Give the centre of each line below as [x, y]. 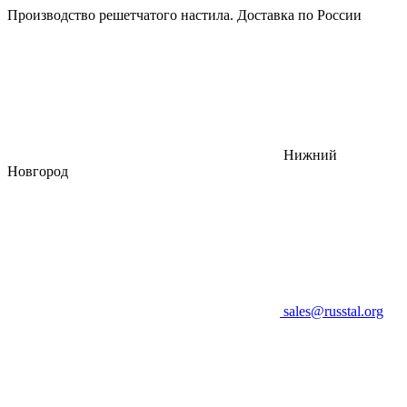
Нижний [310, 155]
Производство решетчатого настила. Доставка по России [184, 15]
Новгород [38, 171]
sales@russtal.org [333, 311]
